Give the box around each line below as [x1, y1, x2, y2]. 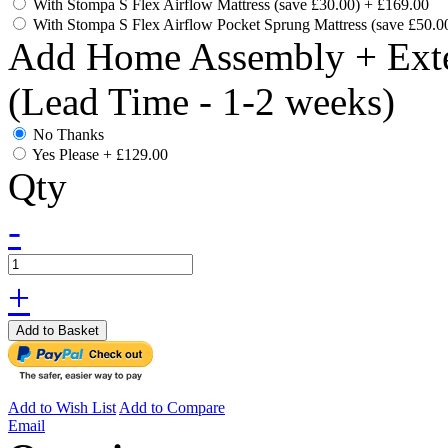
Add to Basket [16, 323, 99, 339]
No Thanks [33, 126, 104, 144]
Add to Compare [119, 399, 225, 417]
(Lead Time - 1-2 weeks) [8, 80, 395, 124]
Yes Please [32, 146, 103, 164]
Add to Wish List [8, 399, 116, 417]
